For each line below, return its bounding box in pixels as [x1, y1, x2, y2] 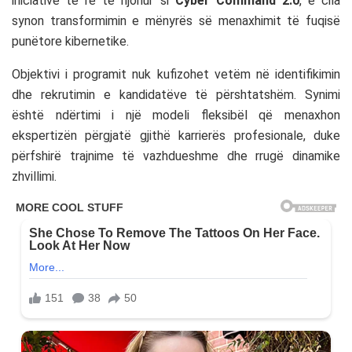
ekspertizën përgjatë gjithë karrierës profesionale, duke [12, 128, 340, 144]
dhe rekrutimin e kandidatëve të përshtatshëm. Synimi [12, 87, 340, 103]
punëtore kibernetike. [12, 34, 129, 49]
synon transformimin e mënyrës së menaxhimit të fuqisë [12, 13, 340, 29]
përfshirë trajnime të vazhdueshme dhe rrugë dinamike [12, 148, 340, 164]
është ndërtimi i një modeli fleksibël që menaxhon [12, 108, 340, 123]
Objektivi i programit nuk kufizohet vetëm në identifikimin [12, 67, 340, 82]
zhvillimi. [12, 169, 57, 185]
